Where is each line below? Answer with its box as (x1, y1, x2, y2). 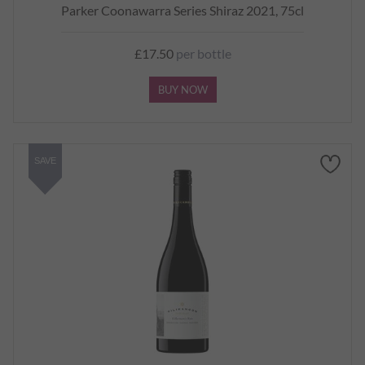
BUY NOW (157, 83, 208, 96)
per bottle (173, 46, 231, 61)
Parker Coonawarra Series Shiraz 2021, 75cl (61, 2, 304, 18)
